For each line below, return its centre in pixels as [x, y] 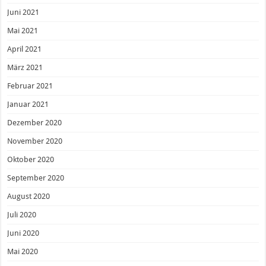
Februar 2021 [30, 86]
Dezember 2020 [35, 123]
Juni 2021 [23, 12]
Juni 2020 [23, 233]
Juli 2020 [22, 215]
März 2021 [25, 68]
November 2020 [35, 141]
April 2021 [25, 49]
